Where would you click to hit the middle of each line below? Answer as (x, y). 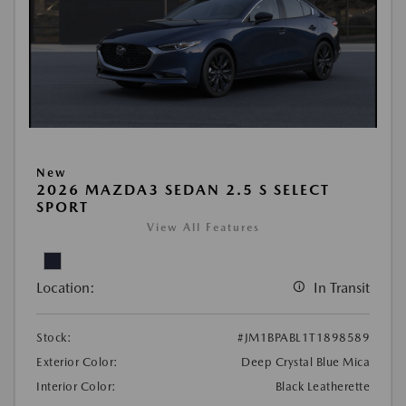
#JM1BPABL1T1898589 (304, 338)
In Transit (342, 288)
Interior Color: (77, 387)
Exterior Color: (77, 362)
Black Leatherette (322, 387)
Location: (66, 288)
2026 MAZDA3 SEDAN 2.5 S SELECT (183, 190)
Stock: (54, 338)
